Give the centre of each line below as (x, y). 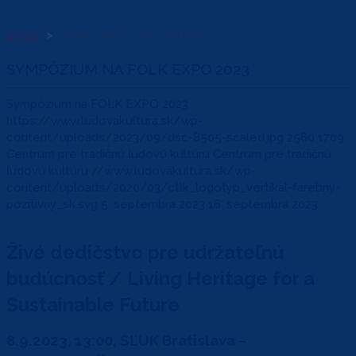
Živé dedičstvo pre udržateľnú (145, 252)
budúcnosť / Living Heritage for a (161, 278)
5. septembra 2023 (153, 204)
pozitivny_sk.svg (52, 204)
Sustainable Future (93, 304)
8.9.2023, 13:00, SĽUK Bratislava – (127, 340)
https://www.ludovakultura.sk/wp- (104, 120)
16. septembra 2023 (263, 204)
